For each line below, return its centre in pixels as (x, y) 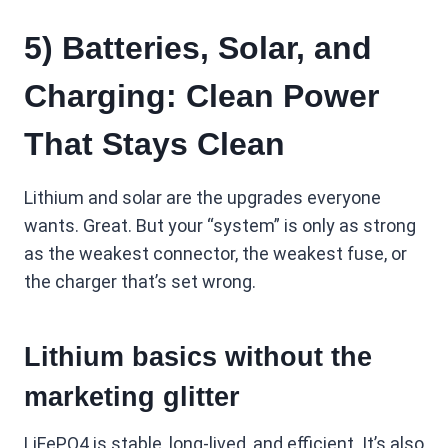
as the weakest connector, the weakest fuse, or (215, 254)
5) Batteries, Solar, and (198, 48)
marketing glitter (132, 396)
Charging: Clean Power (201, 96)
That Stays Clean (154, 144)
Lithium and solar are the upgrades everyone (202, 198)
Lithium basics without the (198, 356)
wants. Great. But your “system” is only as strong (220, 226)
